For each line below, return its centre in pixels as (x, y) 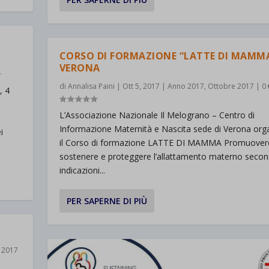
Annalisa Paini (91, 86)
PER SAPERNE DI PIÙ (107, 201)
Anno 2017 (186, 86)
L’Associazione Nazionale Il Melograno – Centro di (157, 115)
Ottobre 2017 (231, 86)
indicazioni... (82, 171)
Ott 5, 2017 (141, 86)
